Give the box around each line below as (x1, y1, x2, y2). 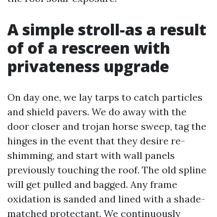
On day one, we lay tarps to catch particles (7, 91, 202, 103)
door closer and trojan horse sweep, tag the (7, 120, 206, 132)
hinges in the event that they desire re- (7, 135, 185, 147)
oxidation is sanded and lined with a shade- (7, 193, 205, 205)
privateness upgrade (7, 56, 169, 77)
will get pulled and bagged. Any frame (7, 178, 177, 190)
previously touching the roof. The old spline (7, 164, 206, 176)
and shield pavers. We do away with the (7, 106, 186, 118)
